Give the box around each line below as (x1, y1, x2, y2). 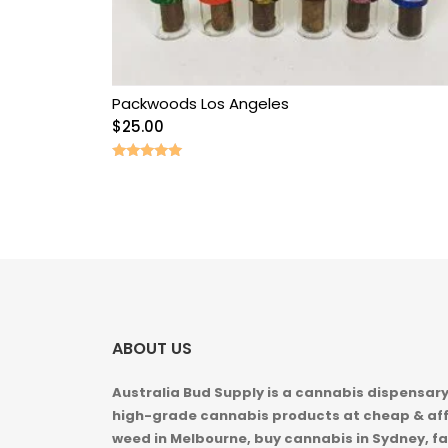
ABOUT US (112, 337, 192, 361)
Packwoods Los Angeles (112, 92, 289, 114)
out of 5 (112, 188, 163, 203)
